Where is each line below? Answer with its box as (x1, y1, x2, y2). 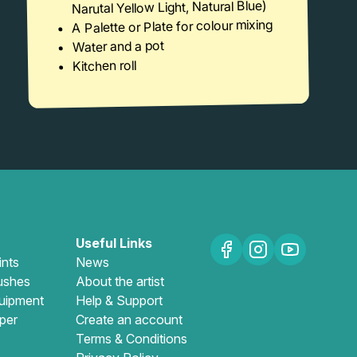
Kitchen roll (72, 57, 137, 74)
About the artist (76, 273, 164, 289)
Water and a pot (72, 37, 164, 55)
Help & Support (76, 292, 163, 308)
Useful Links (76, 234, 152, 251)
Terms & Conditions (76, 330, 187, 347)
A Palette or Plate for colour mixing (72, 16, 273, 36)
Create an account (76, 311, 182, 328)
